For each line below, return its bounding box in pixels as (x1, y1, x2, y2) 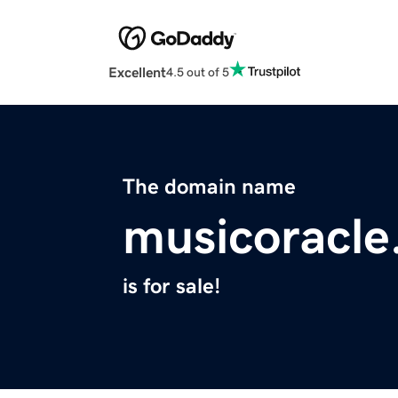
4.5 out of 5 (166, 65, 229, 78)
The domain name (123, 176, 296, 198)
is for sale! (123, 275, 220, 298)
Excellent (108, 65, 166, 80)
